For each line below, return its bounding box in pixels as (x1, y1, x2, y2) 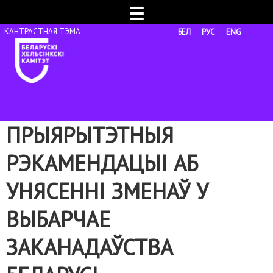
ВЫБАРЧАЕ (6, 205, 110, 233)
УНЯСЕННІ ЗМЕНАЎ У (6, 177, 208, 205)
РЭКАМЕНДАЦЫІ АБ (6, 149, 198, 177)
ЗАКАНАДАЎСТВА (6, 233, 173, 261)
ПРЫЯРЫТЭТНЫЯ (6, 121, 174, 149)
